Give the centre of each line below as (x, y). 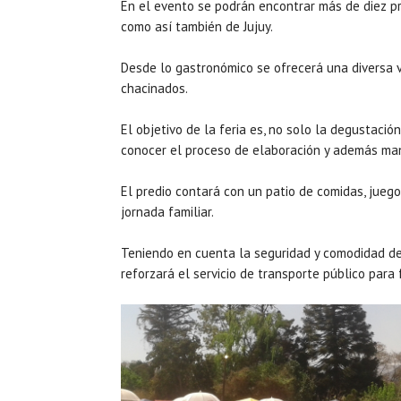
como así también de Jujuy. (197, 26)
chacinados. (154, 88)
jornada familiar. (167, 211)
